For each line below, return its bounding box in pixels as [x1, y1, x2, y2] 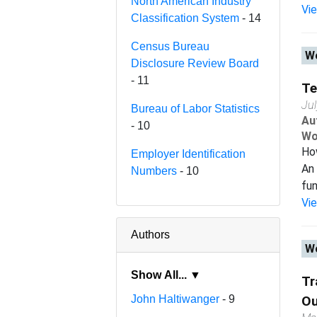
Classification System [131, 11, 240, 24]
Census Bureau [131, 40, 210, 52]
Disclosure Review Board [131, 57, 260, 69]
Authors [131, 228, 171, 241]
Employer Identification [131, 147, 246, 160]
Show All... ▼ [190, 268, 202, 281]
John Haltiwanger [131, 292, 220, 305]
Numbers [131, 164, 178, 177]
